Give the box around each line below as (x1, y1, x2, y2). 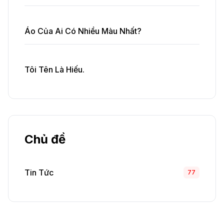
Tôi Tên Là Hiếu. (24, 64, 84, 74)
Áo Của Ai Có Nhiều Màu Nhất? (24, 26, 141, 36)
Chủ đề (24, 132, 65, 146)
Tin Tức (24, 167, 53, 177)
